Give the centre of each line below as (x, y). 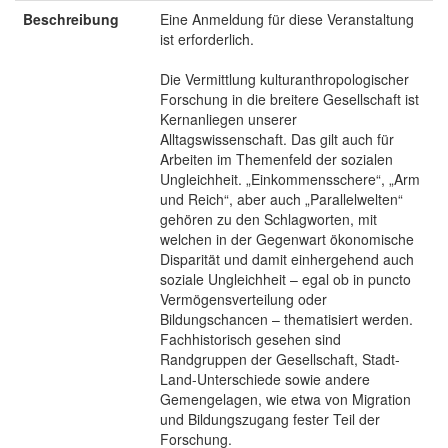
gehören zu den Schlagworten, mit (268, 218)
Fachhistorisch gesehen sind (250, 338)
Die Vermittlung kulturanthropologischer (284, 78)
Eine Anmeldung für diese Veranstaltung (287, 18)
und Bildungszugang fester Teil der (270, 418)
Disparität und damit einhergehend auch (287, 258)
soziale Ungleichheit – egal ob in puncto (285, 278)
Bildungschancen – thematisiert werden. (286, 318)
